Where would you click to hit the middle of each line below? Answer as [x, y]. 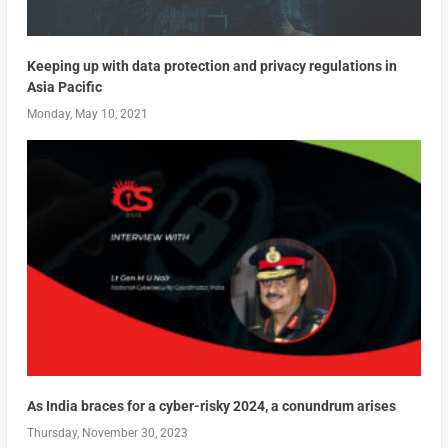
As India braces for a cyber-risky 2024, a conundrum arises [211, 406]
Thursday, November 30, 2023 [107, 433]
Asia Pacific [64, 86]
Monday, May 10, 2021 [87, 113]
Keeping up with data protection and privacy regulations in [211, 65]
